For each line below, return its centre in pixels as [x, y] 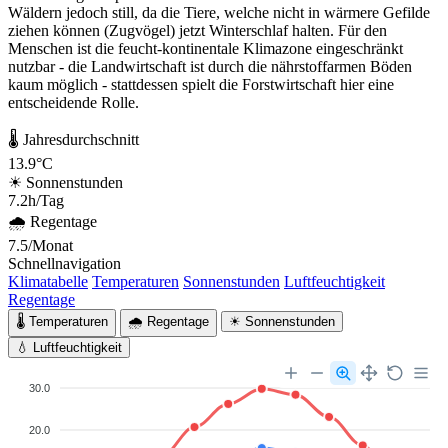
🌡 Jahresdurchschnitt [73, 139]
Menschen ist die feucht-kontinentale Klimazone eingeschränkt [205, 48]
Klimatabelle [48, 281]
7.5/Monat [40, 245]
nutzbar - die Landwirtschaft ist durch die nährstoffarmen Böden [210, 66]
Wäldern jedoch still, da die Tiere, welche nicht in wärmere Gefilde [219, 12]
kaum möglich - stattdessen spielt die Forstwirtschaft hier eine [201, 84]
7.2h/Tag [36, 200]
